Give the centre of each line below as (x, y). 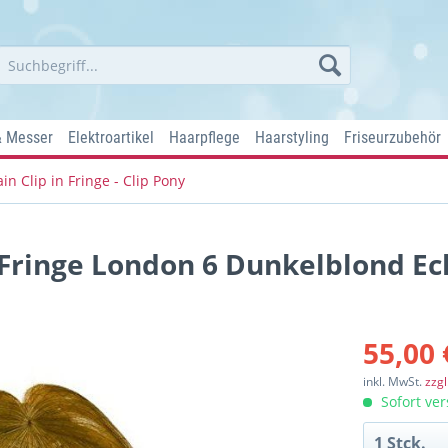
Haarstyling (292, 137)
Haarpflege (204, 137)
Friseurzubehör (392, 137)
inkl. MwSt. (394, 381)
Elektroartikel (111, 137)
